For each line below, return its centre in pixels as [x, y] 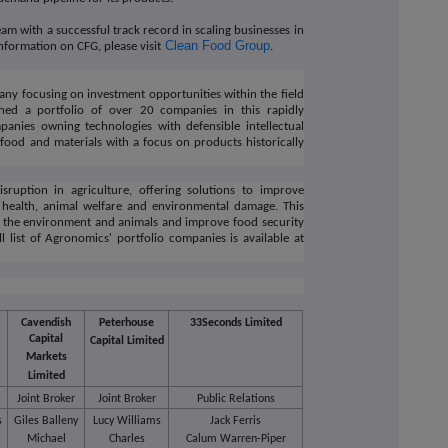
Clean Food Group [218, 46]
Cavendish [46, 322]
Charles [126, 439]
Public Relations [235, 398]
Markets [46, 357]
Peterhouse [127, 322]
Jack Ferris [236, 420]
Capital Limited [126, 341]
